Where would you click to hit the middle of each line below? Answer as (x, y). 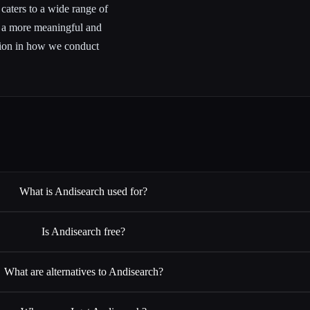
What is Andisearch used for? (84, 192)
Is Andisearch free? (84, 232)
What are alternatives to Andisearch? (83, 272)
